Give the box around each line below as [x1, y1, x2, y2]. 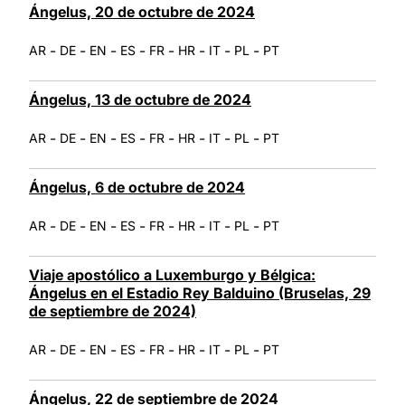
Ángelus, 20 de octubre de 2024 [29, 2, 255, 21]
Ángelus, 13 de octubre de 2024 [29, 89, 251, 108]
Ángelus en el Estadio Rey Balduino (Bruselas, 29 [29, 283, 371, 302]
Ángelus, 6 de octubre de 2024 [29, 177, 245, 196]
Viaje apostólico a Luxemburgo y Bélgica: [29, 265, 316, 284]
